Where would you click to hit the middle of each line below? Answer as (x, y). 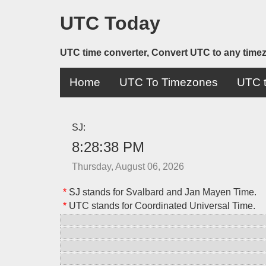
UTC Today (110, 23)
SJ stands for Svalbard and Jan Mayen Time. (161, 192)
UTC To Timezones (168, 82)
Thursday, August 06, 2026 (128, 166)
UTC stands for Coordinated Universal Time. (161, 205)
